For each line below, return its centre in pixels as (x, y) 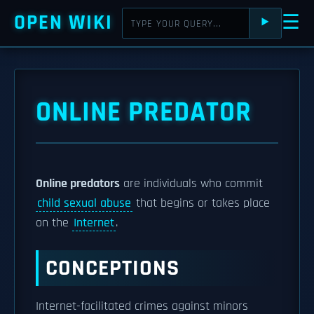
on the (54, 223)
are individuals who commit (191, 184)
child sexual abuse (84, 203)
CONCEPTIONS (112, 268)
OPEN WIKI (63, 23)
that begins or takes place (201, 203)
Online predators (78, 184)
